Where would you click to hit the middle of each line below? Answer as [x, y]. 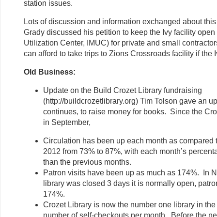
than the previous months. [87, 162]
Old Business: [50, 72]
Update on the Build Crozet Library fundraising [123, 90]
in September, [67, 122]
